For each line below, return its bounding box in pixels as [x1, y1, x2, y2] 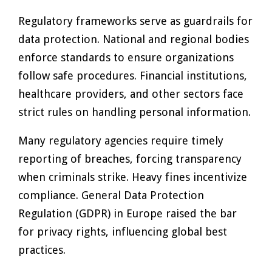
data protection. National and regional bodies [18, 33, 249, 46]
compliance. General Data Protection [18, 189, 204, 202]
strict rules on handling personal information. [18, 106, 251, 118]
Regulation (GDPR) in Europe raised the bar [18, 207, 237, 220]
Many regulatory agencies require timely [18, 134, 223, 147]
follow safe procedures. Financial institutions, [18, 69, 247, 82]
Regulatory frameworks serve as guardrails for [18, 15, 253, 27]
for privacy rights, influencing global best [18, 225, 227, 238]
